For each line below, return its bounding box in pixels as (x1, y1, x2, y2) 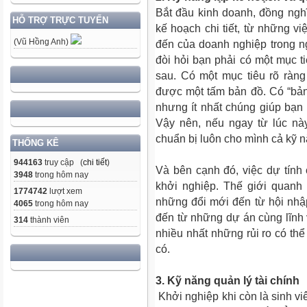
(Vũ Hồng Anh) (14, 37, 71, 47)
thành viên (28, 215, 69, 225)
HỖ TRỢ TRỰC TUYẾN (12, 15, 108, 26)
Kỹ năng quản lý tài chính (167, 275, 299, 286)
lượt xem (47, 186, 82, 197)
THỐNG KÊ (12, 138, 59, 149)
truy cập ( (42, 158, 83, 168)
